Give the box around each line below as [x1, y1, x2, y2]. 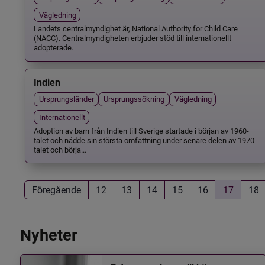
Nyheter [20, 226, 77, 245]
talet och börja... [33, 144, 86, 154]
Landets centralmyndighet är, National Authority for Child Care [33, 23, 238, 34]
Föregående [31, 183, 81, 196]
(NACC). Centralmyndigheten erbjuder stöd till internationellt [33, 33, 231, 43]
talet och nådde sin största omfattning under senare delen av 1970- [33, 134, 257, 145]
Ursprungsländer [38, 93, 94, 104]
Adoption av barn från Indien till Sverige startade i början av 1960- [33, 125, 249, 135]
